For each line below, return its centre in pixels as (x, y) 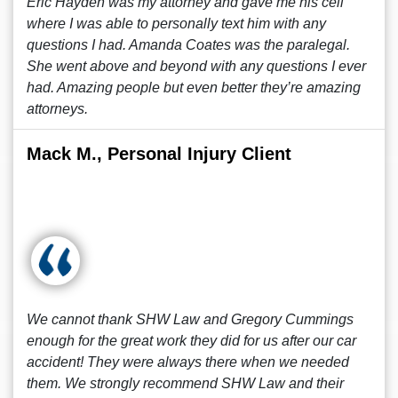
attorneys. (57, 109)
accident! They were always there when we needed (188, 362)
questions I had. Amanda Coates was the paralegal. (188, 45)
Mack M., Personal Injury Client (159, 154)
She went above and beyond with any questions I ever (196, 66)
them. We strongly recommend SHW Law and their (185, 383)
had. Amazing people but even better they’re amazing (194, 88)
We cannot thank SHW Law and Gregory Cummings (190, 319)
